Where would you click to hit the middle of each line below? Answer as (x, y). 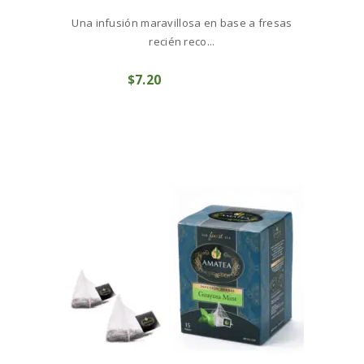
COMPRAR (200, 80)
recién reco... (182, 42)
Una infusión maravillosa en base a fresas (182, 23)
